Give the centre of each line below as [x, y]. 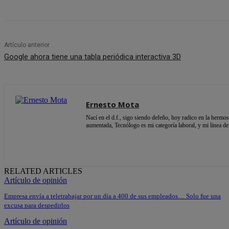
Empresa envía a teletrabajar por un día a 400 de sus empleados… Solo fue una [112, 196]
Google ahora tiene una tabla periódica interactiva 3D [93, 57]
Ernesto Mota [112, 105]
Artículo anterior [27, 45]
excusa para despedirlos [37, 205]
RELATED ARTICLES [43, 171]
